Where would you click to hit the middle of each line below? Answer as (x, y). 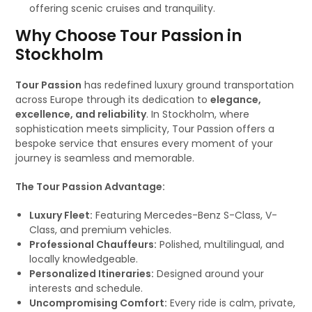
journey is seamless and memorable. (105, 158)
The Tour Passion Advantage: (91, 187)
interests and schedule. (86, 288)
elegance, (236, 100)
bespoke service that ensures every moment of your (145, 143)
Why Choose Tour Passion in (129, 36)
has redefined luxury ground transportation (188, 85)
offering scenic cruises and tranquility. (123, 8)
